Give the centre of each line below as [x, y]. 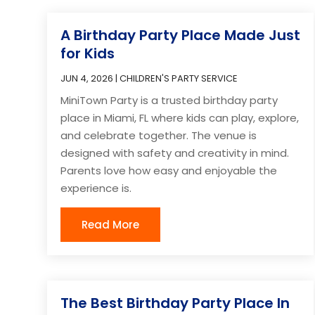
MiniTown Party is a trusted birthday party [169, 100]
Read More [111, 224]
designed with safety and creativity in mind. [175, 153]
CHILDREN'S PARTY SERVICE [179, 78]
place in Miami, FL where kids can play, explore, [180, 117]
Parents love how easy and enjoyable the [169, 170]
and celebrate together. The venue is [159, 135]
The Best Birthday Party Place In [175, 303]
